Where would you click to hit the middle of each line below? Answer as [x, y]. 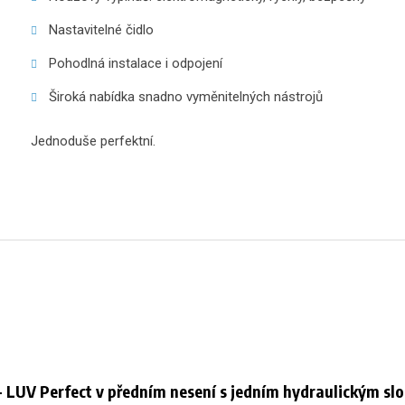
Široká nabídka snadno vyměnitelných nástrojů [185, 97]
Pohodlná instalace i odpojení [135, 63]
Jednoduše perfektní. [93, 141]
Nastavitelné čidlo [101, 30]
